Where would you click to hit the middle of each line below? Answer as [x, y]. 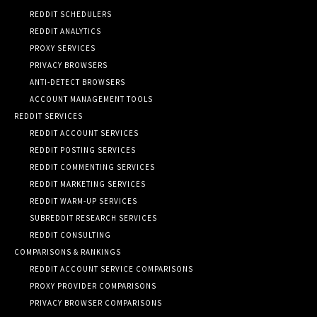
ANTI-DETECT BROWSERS [77, 82]
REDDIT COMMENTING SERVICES [92, 167]
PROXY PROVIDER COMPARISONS [93, 286]
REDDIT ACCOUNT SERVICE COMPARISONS [111, 269]
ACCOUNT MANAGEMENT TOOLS [91, 99]
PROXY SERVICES [63, 48]
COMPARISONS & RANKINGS [68, 252]
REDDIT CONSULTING [70, 235]
